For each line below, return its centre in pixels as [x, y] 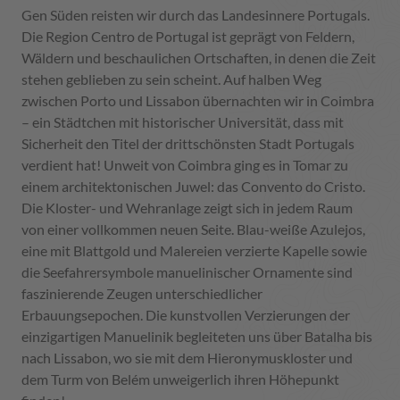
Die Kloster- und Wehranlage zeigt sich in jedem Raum [187, 208]
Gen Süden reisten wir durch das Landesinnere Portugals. [196, 15]
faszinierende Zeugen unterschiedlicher [142, 294]
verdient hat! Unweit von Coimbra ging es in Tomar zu [185, 165]
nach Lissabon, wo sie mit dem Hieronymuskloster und [187, 358]
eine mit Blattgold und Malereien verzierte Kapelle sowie [194, 251]
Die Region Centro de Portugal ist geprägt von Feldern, [188, 37]
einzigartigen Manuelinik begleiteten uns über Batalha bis [197, 337]
